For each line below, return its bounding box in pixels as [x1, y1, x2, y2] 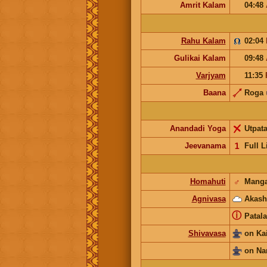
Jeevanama [184, 141, 226, 150]
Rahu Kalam [181, 36, 226, 45]
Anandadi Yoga [169, 123, 226, 133]
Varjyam [195, 70, 226, 80]
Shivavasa [188, 228, 226, 238]
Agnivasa [191, 194, 226, 203]
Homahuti [190, 176, 226, 186]
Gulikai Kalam [173, 53, 226, 63]
